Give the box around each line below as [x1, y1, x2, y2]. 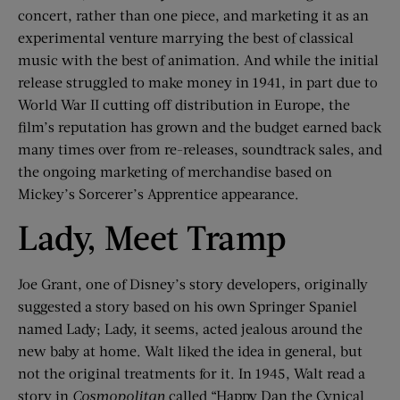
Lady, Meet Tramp [18, 216, 287, 258]
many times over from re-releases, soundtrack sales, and [18, 140, 382, 158]
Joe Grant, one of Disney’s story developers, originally [18, 275, 368, 293]
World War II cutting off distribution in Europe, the [18, 96, 350, 113]
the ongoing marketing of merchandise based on [18, 162, 332, 180]
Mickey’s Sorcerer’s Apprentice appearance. [18, 185, 299, 203]
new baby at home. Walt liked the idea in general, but [18, 342, 362, 360]
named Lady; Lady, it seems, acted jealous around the [18, 320, 362, 337]
